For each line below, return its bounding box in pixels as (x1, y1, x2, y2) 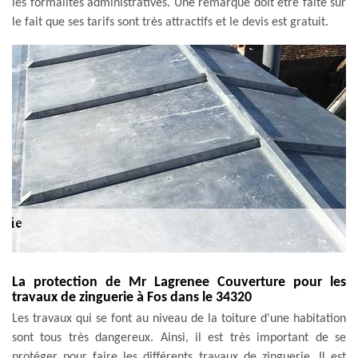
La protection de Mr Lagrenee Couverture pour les (12, 274, 346, 290)
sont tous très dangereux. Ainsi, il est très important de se (12, 331, 346, 344)
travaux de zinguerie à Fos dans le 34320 (12, 289, 252, 305)
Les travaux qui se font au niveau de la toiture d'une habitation (12, 312, 346, 325)
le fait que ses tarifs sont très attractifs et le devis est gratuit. (12, 15, 328, 29)
